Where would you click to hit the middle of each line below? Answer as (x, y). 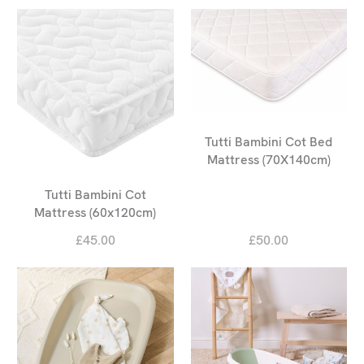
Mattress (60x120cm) (95, 212)
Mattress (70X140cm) (269, 160)
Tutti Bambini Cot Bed (269, 142)
